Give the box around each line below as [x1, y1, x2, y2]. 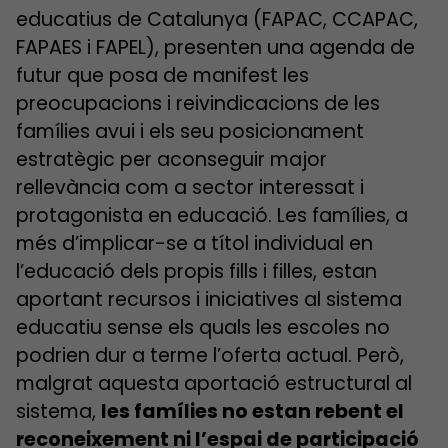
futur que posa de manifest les [16, 62, 309, 89]
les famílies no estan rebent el [101, 398, 404, 425]
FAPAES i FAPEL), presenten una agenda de [16, 34, 415, 61]
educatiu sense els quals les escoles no [16, 314, 390, 341]
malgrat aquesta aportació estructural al [16, 370, 412, 397]
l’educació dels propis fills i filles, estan [16, 258, 377, 285]
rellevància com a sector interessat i [16, 174, 364, 201]
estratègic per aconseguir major [16, 146, 327, 173]
